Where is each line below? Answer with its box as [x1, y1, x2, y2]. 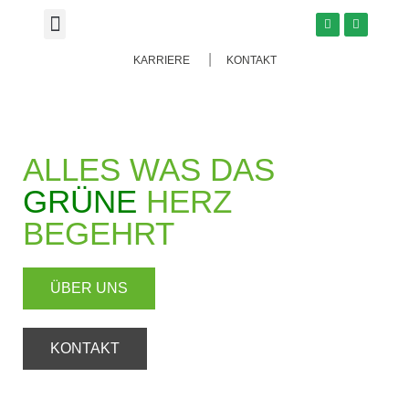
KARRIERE [132, 54, 190, 67]
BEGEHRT [23, 215, 174, 251]
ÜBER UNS [50, 279, 128, 296]
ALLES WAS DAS [23, 151, 275, 187]
